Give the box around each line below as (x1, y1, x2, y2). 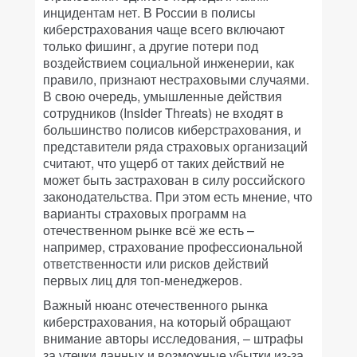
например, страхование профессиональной (43, 237, 303, 256)
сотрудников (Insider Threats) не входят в (43, 103, 284, 122)
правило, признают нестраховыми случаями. (43, 69, 309, 88)
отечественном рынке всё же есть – (43, 220, 254, 239)
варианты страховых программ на (43, 203, 246, 222)
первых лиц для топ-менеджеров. (43, 270, 242, 289)
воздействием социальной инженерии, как (43, 53, 294, 72)
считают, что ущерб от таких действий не (43, 153, 284, 172)
